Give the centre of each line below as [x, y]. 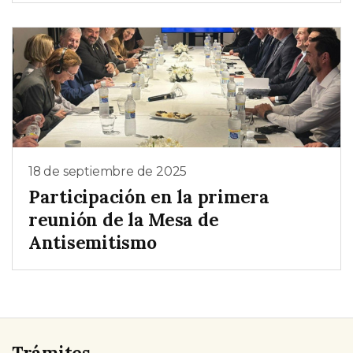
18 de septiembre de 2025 [108, 172]
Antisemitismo [93, 242]
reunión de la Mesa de [124, 219]
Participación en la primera [149, 196]
